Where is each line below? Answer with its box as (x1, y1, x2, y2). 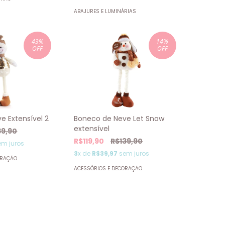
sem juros (118, 149, 150, 158)
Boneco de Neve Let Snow (74, 113, 165, 124)
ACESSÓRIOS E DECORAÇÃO (74, 164, 143, 172)
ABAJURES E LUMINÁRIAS (74, 7, 137, 15)
